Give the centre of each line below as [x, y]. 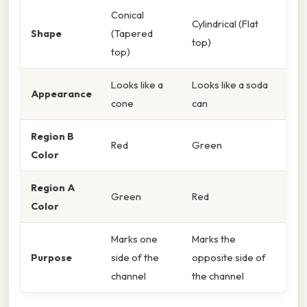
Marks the [214, 238]
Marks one [134, 238]
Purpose [51, 257]
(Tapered [132, 33]
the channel [218, 275]
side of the [135, 257]
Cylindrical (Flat [225, 23]
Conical [127, 14]
